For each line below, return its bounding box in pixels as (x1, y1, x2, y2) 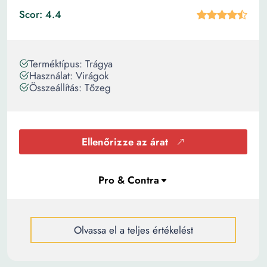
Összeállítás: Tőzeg (29, 80, 111, 95)
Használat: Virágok (29, 69, 108, 83)
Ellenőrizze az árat (82, 135, 168, 149)
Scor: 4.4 (19, 7, 61, 21)
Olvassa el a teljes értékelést (73, 223, 193, 237)
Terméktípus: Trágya (29, 57, 113, 71)
